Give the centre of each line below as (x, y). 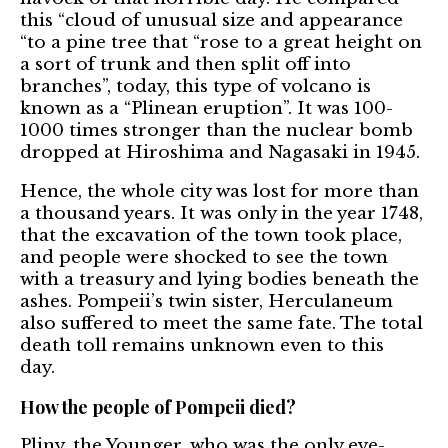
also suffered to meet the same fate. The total (221, 323)
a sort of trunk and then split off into (185, 64)
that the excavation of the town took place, (211, 235)
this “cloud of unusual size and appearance (211, 20)
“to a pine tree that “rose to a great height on (221, 42)
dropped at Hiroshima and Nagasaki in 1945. (220, 152)
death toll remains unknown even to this (202, 345)
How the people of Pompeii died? (158, 406)
